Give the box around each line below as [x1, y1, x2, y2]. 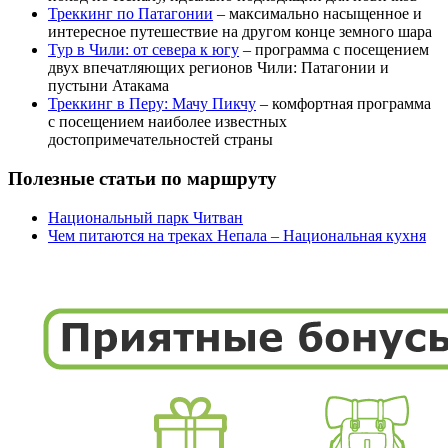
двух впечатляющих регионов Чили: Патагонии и [48, 59, 389, 77]
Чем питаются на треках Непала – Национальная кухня [48, 226, 426, 244]
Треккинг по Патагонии [48, 5, 213, 23]
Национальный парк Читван [48, 208, 243, 226]
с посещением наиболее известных [48, 113, 287, 131]
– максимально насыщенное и [213, 5, 422, 23]
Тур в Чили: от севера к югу [48, 41, 239, 59]
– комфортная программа [256, 95, 431, 113]
